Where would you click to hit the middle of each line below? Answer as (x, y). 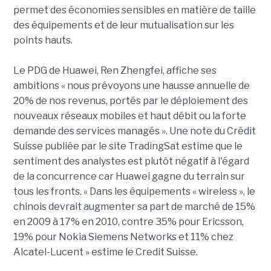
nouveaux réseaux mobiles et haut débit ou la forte (129, 116)
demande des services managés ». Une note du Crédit (134, 131)
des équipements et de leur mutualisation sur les (123, 25)
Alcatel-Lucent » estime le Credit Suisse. (105, 252)
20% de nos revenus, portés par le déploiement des (130, 101)
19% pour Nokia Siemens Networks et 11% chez (123, 237)
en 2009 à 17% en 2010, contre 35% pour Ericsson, (128, 222)
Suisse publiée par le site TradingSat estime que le (128, 146)
